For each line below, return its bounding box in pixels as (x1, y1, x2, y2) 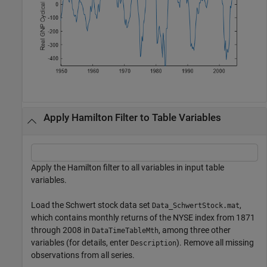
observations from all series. (31, 250, 135, 260)
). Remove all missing (176, 237, 254, 247)
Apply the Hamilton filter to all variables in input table (31, 162, 224, 172)
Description (131, 238, 176, 247)
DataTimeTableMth (92, 226, 159, 235)
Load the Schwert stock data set (31, 200, 152, 210)
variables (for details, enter (31, 237, 131, 247)
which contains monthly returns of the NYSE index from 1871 (31, 212, 255, 222)
